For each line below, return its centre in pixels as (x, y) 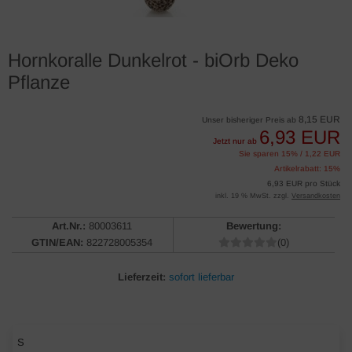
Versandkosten (316, 196)
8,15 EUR (319, 119)
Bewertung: (254, 226)
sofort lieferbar (202, 277)
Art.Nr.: (69, 226)
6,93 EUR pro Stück (304, 183)
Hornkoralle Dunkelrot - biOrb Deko (153, 60)
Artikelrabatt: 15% (307, 169)
